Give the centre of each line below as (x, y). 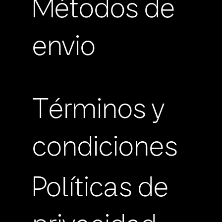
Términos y (98, 111)
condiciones (105, 148)
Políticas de (100, 189)
